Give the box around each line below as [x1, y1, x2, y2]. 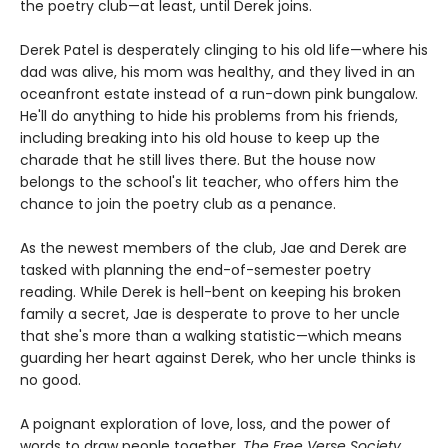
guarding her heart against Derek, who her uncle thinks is [20, 348, 416, 369]
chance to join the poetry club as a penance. [20, 194, 336, 215]
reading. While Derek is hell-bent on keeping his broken [20, 282, 401, 303]
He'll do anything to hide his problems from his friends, [20, 106, 398, 127]
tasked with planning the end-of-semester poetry [20, 260, 371, 281]
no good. [20, 370, 81, 391]
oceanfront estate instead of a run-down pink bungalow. [20, 84, 418, 105]
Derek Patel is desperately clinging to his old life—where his [20, 40, 428, 61]
